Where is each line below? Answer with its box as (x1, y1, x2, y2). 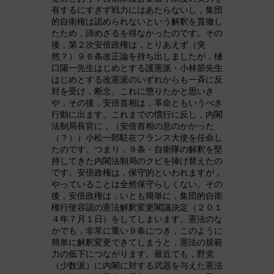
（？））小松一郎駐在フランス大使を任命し (51, 132, 223, 143)
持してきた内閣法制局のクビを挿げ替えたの (51, 155, 223, 166)
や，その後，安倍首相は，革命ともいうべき (51, 97, 223, 108)
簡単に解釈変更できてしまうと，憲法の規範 (51, 237, 223, 247)
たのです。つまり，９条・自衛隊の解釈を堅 (51, 144, 223, 154)
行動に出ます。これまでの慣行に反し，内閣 (51, 109, 223, 119)
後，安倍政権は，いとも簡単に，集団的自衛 (51, 190, 223, 201)
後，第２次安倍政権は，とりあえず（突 (51, 39, 206, 50)
